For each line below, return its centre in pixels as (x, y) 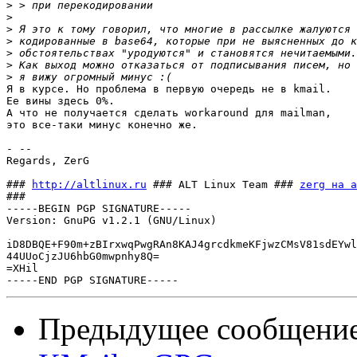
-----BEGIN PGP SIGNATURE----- (99, 209)
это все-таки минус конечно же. (102, 125)
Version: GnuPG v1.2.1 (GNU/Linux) (112, 221)
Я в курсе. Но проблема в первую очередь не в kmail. (169, 89)
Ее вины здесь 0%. (61, 101)
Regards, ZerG (48, 161)
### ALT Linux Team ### (223, 185)
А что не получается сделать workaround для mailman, (169, 113)
